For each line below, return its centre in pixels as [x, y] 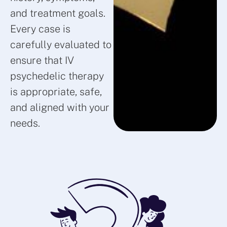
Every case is [40, 29]
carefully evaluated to [61, 45]
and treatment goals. [58, 13]
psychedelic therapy [57, 76]
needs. [25, 123]
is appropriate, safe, [56, 92]
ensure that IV [42, 61]
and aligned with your [60, 108]
